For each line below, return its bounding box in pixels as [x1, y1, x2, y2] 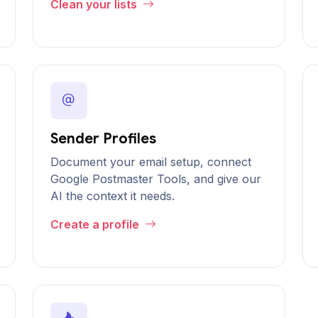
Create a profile [50, 217, 142, 231]
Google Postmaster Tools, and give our [50, 172, 261, 186]
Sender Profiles [50, 130, 156, 148]
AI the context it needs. [50, 189, 175, 203]
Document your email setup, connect [50, 155, 251, 169]
